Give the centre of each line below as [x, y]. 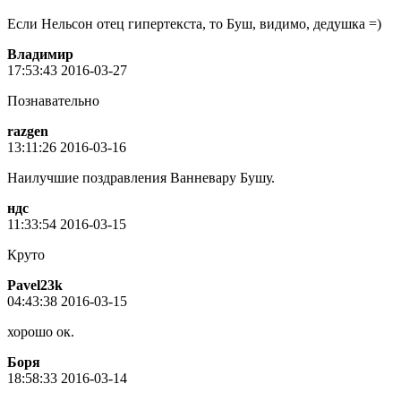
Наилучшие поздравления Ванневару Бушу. [141, 177]
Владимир [40, 54]
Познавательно [53, 100]
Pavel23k [35, 285]
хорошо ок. [41, 331]
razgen [28, 131]
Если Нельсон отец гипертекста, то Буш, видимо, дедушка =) [194, 23]
